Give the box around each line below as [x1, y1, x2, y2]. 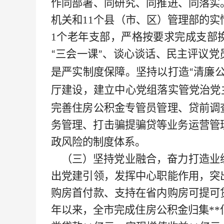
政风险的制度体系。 [51, 136, 145, 148]
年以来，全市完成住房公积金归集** [51, 204, 220, 216]
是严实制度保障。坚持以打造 [51, 66, 189, 78]
